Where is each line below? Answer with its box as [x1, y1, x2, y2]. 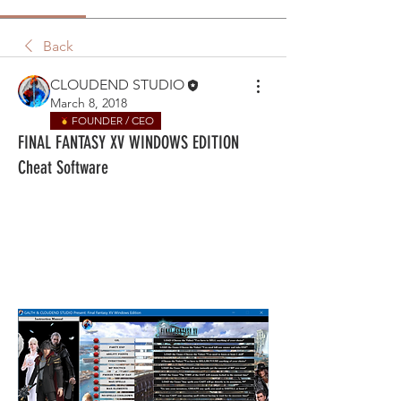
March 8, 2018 [50, 95, 127, 112]
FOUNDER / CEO [72, 114, 154, 128]
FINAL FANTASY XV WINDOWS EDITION [18, 132, 239, 154]
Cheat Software [18, 157, 108, 179]
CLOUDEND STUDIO [50, 75, 184, 93]
